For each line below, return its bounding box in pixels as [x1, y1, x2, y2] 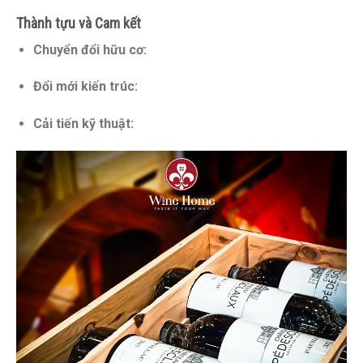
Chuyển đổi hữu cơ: [32, 41, 147, 58]
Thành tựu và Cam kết [16, 14, 141, 32]
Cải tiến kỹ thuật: [32, 116, 134, 132]
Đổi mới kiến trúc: [32, 79, 138, 95]
